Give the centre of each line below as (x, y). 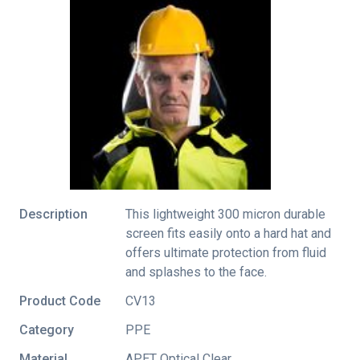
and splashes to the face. (196, 272)
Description (53, 214)
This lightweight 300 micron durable (225, 214)
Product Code (60, 301)
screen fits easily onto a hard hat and (228, 233)
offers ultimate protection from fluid (226, 252)
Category (47, 329)
